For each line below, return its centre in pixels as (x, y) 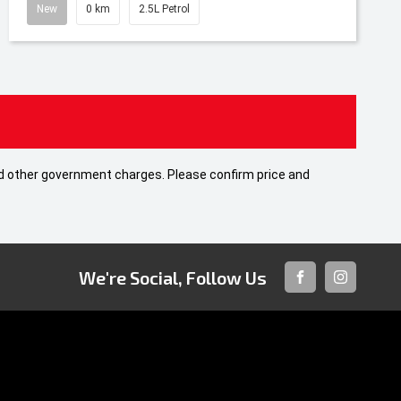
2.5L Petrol (164, 9)
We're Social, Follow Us (173, 277)
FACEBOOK (326, 292)
